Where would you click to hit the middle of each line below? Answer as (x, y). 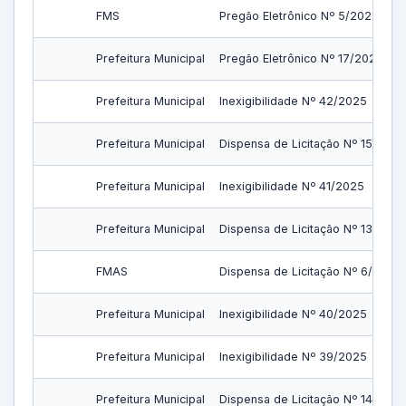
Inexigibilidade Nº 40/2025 (293, 314)
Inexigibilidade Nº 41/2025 (292, 186)
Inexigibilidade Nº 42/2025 (293, 101)
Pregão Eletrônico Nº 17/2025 (301, 58)
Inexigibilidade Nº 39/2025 (293, 357)
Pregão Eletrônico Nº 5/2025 (299, 16)
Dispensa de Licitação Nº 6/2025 (310, 271)
